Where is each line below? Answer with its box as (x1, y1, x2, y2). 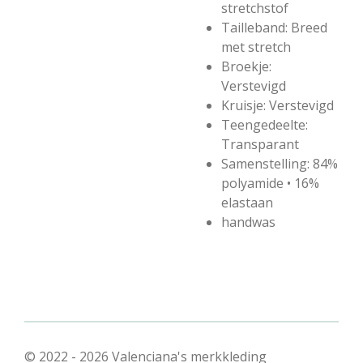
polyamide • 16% (221, 174, 319, 192)
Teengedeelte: (221, 116, 308, 134)
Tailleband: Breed (221, 19, 327, 36)
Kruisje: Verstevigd (221, 96, 334, 114)
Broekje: (221, 58, 271, 75)
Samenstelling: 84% (221, 155, 338, 173)
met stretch (221, 38, 291, 56)
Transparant (221, 135, 299, 153)
